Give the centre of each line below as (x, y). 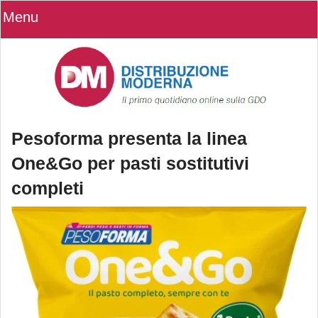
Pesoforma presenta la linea (129, 139)
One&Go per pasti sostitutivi (130, 164)
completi (48, 188)
